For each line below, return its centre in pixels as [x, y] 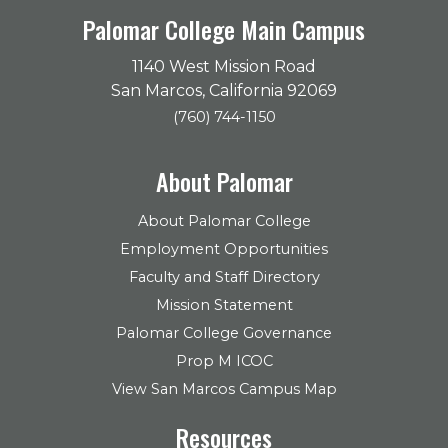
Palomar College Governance [224, 332]
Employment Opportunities [224, 248]
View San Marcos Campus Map [224, 388]
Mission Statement [224, 304]
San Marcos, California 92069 [224, 90]
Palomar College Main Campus [224, 28]
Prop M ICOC [224, 360]
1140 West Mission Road [224, 66]
